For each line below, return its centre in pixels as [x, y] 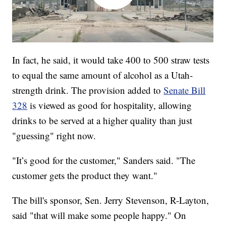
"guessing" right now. [54, 135]
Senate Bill [185, 90]
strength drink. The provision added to [88, 90]
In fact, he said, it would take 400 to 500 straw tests [111, 60]
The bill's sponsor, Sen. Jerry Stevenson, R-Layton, [111, 200]
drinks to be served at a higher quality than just [102, 120]
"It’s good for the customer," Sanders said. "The [104, 160]
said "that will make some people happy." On [99, 215]
